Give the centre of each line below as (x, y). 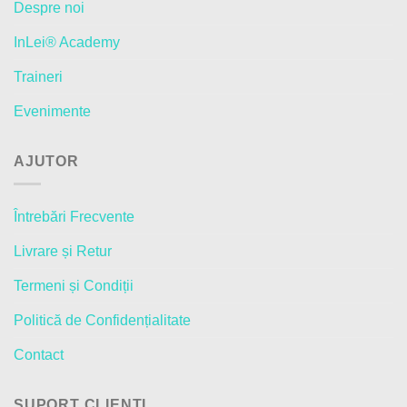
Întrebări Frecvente (74, 216)
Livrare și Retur (63, 251)
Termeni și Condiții (74, 285)
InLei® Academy (67, 43)
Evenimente (52, 112)
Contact (39, 354)
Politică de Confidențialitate (102, 320)
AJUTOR (46, 162)
